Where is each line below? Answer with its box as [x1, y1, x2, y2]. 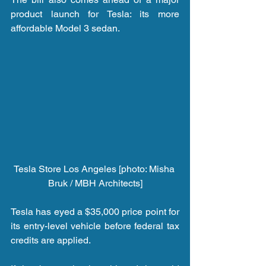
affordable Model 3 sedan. [11, 22, 120, 34]
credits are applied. [11, 234, 91, 246]
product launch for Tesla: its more [11, 8, 179, 20]
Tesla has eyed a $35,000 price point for [11, 205, 179, 217]
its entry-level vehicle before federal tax [11, 220, 179, 232]
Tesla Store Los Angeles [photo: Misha [13, 163, 177, 175]
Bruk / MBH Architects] [47, 177, 142, 189]
